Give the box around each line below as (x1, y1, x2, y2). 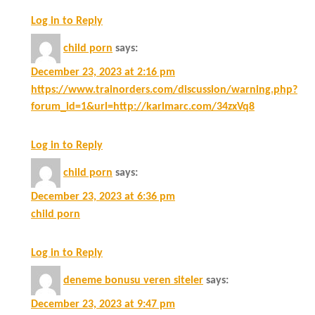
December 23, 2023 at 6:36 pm (31, 191, 175, 202)
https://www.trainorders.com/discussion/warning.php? (31, 84, 297, 96)
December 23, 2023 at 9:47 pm (31, 298, 175, 310)
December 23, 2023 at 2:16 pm (31, 66, 175, 78)
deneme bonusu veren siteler (63, 274, 203, 286)
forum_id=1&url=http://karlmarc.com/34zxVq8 (31, 101, 255, 112)
